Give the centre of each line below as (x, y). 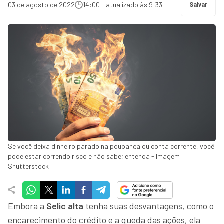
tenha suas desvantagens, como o (149, 206)
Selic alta (64, 206)
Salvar (198, 5)
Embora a (26, 206)
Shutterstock (28, 166)
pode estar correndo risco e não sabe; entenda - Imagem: (95, 156)
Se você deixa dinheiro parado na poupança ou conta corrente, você (111, 146)
